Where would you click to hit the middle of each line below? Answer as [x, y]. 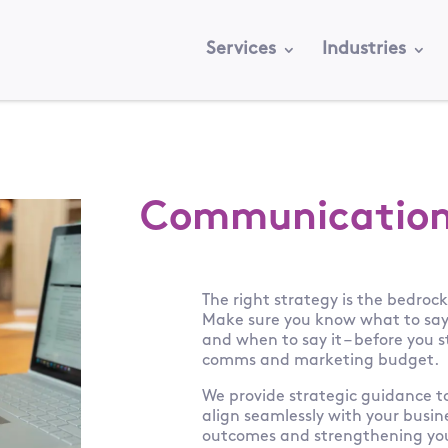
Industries [363, 49]
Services [240, 49]
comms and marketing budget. [323, 360]
